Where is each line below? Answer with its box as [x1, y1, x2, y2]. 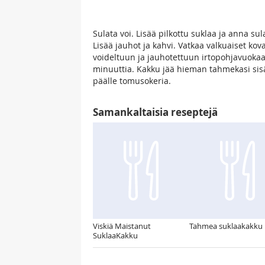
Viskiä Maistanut [93, 221, 151, 232]
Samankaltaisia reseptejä [93, 105, 218, 119]
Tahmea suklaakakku [189, 221, 263, 232]
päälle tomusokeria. [93, 75, 171, 87]
